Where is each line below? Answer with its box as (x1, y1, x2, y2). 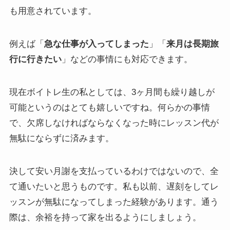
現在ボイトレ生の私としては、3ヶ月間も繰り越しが (9, 87, 215, 98)
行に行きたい (9, 54, 62, 65)
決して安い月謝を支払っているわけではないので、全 (9, 166, 219, 177)
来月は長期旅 (166, 39, 219, 49)
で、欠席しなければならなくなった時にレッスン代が (9, 118, 219, 128)
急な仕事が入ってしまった (44, 39, 149, 49)
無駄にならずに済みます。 (9, 133, 114, 144)
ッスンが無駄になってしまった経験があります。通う (9, 197, 219, 207)
